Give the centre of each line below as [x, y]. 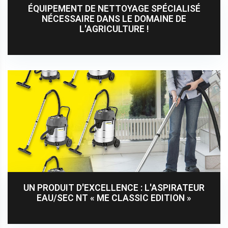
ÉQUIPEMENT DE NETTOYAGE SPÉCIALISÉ [114, 8]
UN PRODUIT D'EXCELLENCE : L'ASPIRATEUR [114, 188]
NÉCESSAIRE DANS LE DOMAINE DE [114, 19]
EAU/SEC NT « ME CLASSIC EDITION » [114, 198]
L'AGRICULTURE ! [114, 29]
